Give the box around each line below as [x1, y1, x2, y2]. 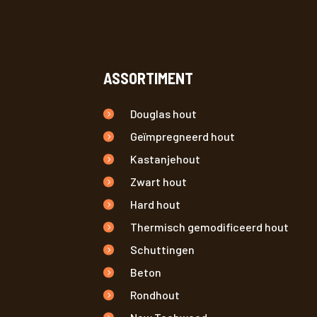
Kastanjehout [129, 152, 200, 166]
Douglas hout [129, 107, 197, 120]
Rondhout [129, 288, 180, 301]
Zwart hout [129, 175, 187, 188]
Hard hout [129, 197, 180, 211]
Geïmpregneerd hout [129, 129, 235, 143]
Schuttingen [129, 243, 195, 256]
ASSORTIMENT [103, 68, 194, 87]
